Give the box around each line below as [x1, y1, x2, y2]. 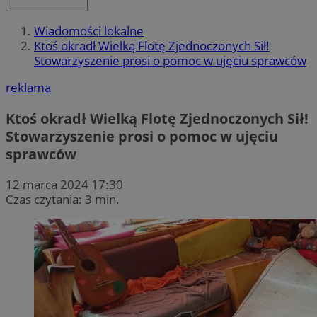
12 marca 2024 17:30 [6, 175, 123, 192]
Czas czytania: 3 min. [6, 190, 120, 207]
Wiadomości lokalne [34, 23, 144, 40]
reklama [6, 79, 51, 96]
